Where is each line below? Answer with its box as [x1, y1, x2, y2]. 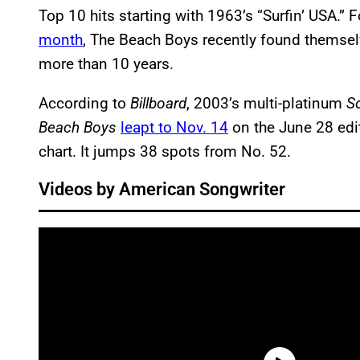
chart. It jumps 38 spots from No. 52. [39, 142, 291, 162]
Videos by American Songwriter [39, 179, 285, 200]
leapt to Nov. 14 [121, 118, 228, 137]
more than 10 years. [39, 55, 174, 74]
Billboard [130, 94, 186, 113]
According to [39, 94, 130, 113]
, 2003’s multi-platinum [186, 94, 346, 113]
